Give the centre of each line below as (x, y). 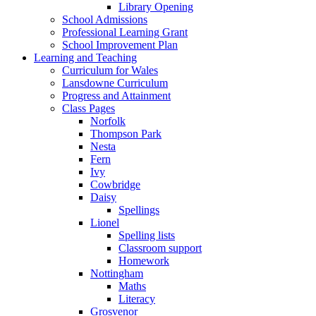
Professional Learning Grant (125, 32)
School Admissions (105, 19)
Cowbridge (115, 184)
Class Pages (89, 108)
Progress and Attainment (116, 95)
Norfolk (108, 121)
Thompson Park (126, 133)
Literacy (137, 298)
